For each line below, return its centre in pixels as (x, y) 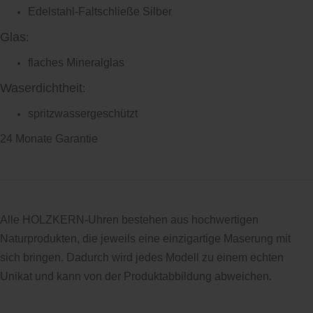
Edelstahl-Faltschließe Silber (100, 11)
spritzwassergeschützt (83, 113)
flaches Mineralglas (76, 62)
